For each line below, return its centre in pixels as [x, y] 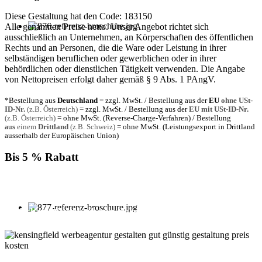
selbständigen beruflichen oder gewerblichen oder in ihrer [111, 58]
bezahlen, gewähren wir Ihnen [62, 191]
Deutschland [77, 100]
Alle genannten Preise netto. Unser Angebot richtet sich [107, 26]
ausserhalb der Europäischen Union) [62, 135]
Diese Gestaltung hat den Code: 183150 [78, 16]
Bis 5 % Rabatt [42, 157]
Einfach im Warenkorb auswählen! [74, 212]
